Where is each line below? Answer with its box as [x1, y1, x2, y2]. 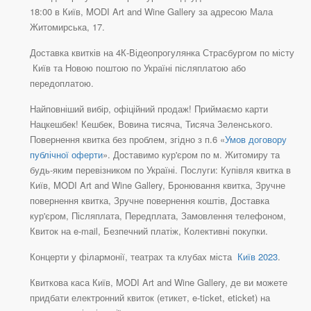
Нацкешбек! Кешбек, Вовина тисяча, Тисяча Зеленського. [30, 117, 273, 131]
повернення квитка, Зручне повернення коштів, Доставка [30, 194, 269, 208]
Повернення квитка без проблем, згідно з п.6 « [30, 133, 225, 146]
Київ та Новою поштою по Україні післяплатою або [30, 61, 246, 75]
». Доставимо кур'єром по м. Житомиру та [103, 148, 280, 162]
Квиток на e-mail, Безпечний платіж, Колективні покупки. [30, 224, 268, 238]
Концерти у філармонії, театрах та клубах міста [30, 250, 235, 264]
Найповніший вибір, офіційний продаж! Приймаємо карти [30, 102, 268, 116]
